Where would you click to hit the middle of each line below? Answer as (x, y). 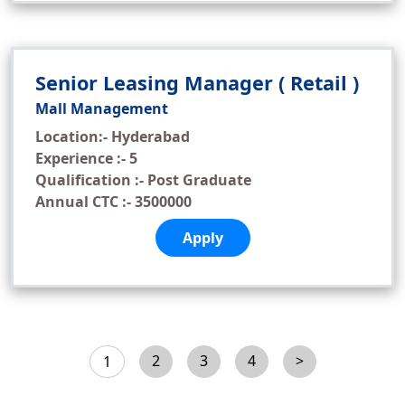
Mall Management (102, 108)
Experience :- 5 (86, 158)
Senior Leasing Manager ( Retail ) (197, 83)
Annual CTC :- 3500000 (113, 202)
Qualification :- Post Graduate (143, 180)
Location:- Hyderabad (113, 137)
